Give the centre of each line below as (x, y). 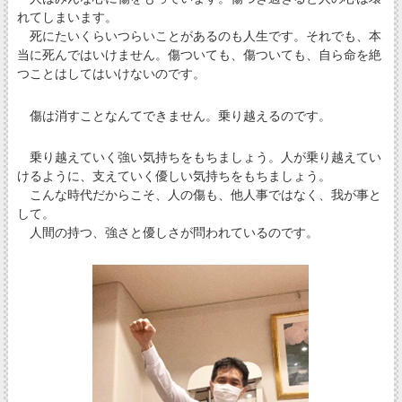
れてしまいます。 (67, 17)
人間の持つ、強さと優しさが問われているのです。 (167, 232)
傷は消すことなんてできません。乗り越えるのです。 (174, 115)
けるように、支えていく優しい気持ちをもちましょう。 (174, 175)
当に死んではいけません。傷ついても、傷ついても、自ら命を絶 (199, 55)
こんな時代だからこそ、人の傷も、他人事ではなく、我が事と (199, 194)
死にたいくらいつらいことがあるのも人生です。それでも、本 (199, 36)
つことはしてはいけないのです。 (111, 74)
